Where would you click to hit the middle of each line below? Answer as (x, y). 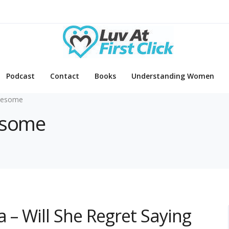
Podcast (20, 76)
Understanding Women (173, 76)
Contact (65, 76)
